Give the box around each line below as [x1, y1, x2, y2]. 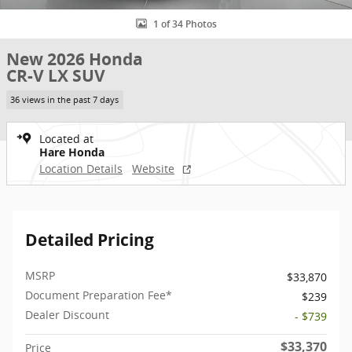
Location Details [39, 160, 123, 176]
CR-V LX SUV [6, 64, 105, 87]
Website [132, 160, 174, 176]
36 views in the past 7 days [10, 93, 119, 105]
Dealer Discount [25, 306, 109, 322]
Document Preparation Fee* [25, 287, 172, 302]
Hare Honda [39, 144, 104, 159]
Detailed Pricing [25, 228, 154, 251]
